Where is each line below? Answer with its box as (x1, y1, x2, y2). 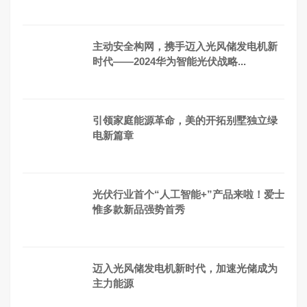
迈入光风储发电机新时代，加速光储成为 (93, 262, 278, 274)
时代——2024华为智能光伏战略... (93, 55, 246, 67)
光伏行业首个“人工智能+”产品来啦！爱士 (93, 188, 284, 200)
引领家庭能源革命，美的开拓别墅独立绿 (93, 114, 278, 126)
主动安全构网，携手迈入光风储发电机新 (93, 40, 278, 52)
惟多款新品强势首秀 (93, 203, 185, 215)
